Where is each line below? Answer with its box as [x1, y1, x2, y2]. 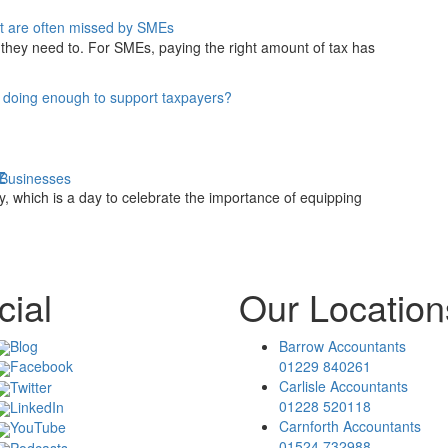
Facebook [10, 356, 73, 377]
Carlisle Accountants [279, 376, 408, 396]
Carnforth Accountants [279, 416, 421, 436]
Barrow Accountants [279, 336, 406, 356]
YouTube [10, 417, 66, 438]
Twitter [10, 376, 52, 397]
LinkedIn [10, 396, 64, 417]
